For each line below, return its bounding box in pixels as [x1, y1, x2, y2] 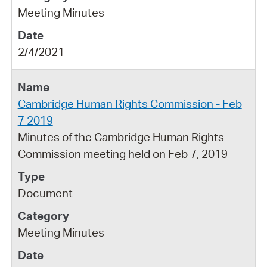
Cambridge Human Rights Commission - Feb [17, 96, 242, 111]
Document [17, 185, 73, 200]
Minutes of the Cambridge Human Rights [17, 129, 224, 144]
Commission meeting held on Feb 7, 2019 [17, 146, 228, 161]
